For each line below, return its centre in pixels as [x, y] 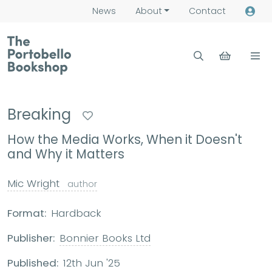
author [82, 184]
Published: [33, 263]
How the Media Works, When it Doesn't [125, 140]
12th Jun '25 [92, 263]
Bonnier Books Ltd [105, 238]
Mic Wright [35, 183]
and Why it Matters [66, 154]
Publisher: [31, 238]
